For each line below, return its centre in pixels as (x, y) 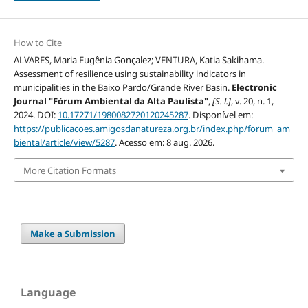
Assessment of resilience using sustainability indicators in (130, 74)
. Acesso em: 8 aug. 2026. (164, 143)
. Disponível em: (220, 115)
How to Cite (37, 43)
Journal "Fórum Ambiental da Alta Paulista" (111, 101)
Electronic (254, 88)
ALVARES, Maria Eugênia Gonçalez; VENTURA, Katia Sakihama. (139, 60)
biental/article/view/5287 (64, 143)
